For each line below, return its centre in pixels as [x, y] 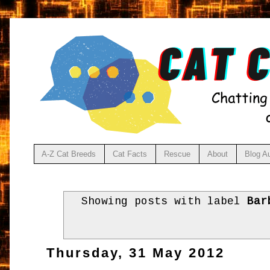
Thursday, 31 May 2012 [136, 253]
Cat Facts [130, 154]
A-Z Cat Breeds [69, 154]
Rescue [177, 154]
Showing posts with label [165, 201]
